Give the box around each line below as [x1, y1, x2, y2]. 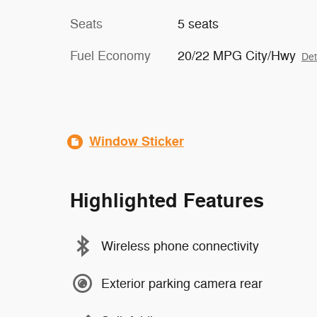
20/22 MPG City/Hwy [177, 48, 296, 64]
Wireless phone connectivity [101, 238, 259, 254]
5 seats [177, 16, 219, 32]
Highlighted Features [70, 189, 264, 214]
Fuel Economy [70, 48, 151, 64]
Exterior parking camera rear [101, 275, 263, 292]
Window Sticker [89, 133, 184, 150]
